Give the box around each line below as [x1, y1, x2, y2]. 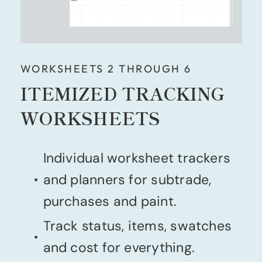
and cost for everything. [43, 239, 195, 257]
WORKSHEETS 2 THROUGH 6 [20, 62, 192, 76]
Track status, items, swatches [43, 217, 232, 235]
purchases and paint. [43, 192, 177, 211]
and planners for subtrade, [43, 171, 212, 189]
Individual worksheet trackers [43, 149, 231, 167]
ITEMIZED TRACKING [20, 80, 225, 106]
